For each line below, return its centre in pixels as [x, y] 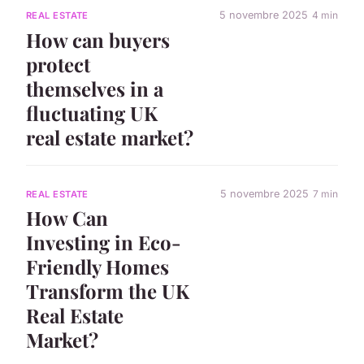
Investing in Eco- [104, 243]
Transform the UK [108, 291]
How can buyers [98, 40]
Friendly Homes [97, 267]
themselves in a [95, 89]
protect [58, 65]
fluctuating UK [92, 113]
